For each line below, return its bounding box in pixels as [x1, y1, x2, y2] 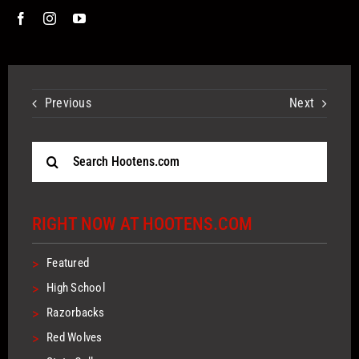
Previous [45, 95, 91, 111]
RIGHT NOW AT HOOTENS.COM [32, 213, 252, 234]
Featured [46, 255, 90, 270]
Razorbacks [46, 305, 105, 320]
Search [31, 143, 68, 159]
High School [46, 280, 105, 295]
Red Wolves [46, 329, 103, 345]
